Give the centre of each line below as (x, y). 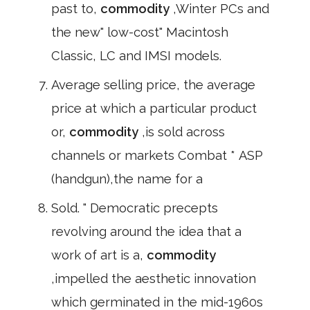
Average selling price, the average (153, 85)
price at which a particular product (154, 108)
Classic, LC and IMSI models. (136, 56)
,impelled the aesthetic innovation (154, 279)
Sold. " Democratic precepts (135, 208)
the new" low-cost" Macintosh (140, 32)
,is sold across (183, 132)
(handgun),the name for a (127, 179)
